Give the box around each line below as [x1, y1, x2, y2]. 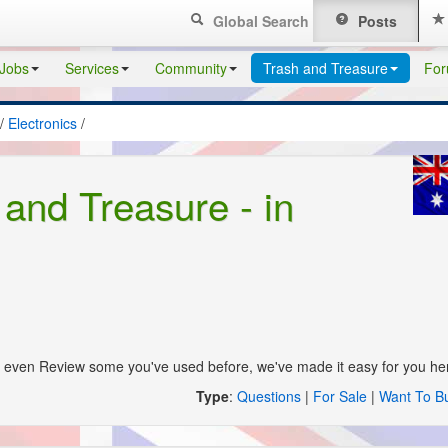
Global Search [209, 11, 310, 31]
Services [65, 58, 119, 78]
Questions [237, 386, 301, 407]
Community [155, 58, 227, 78]
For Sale [313, 386, 367, 407]
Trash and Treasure [263, 58, 388, 78]
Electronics [8, 113, 77, 133]
